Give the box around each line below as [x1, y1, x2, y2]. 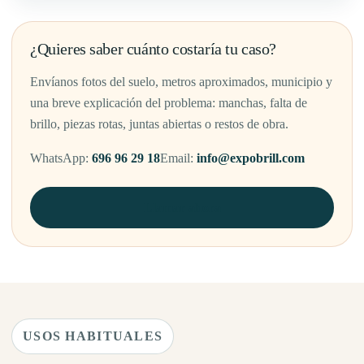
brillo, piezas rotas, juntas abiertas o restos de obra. [30, 117, 288, 132]
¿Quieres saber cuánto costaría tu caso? [30, 40, 277, 58]
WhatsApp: [30, 151, 92, 166]
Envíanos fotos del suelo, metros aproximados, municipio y [30, 75, 332, 89]
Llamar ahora [143, 201, 221, 215]
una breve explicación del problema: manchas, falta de [30, 96, 307, 110]
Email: [160, 151, 197, 166]
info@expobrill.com [197, 151, 305, 166]
